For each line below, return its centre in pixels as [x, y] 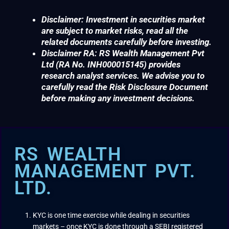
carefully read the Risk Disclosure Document [125, 87]
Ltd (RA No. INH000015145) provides [111, 65]
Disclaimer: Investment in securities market [123, 20]
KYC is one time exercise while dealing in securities [111, 215]
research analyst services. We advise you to [123, 76]
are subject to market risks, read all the [115, 31]
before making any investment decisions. [118, 98]
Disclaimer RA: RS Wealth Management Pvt [123, 53]
